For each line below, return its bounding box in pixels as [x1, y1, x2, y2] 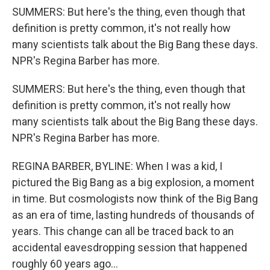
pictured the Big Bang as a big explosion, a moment [12, 176, 254, 189]
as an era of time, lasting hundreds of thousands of [12, 209, 255, 221]
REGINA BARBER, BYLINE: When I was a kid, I [12, 160, 222, 172]
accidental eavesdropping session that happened [12, 241, 247, 254]
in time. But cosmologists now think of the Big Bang [12, 192, 258, 205]
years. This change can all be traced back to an [12, 225, 234, 237]
